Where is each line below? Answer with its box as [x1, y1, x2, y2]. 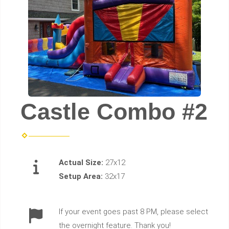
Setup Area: [59, 172, 105, 181]
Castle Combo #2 [20, 99, 208, 125]
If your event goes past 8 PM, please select [59, 207, 208, 217]
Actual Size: [59, 158, 105, 168]
